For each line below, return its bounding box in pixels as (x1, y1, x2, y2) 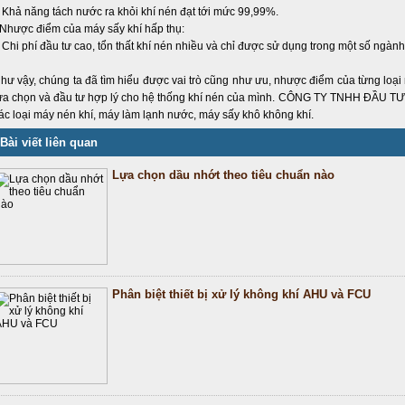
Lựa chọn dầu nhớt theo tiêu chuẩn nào (112, 168, 334, 182)
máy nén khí (33, 108, 93, 121)
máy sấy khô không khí (199, 108, 311, 121)
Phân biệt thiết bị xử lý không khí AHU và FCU (112, 287, 371, 301)
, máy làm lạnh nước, (93, 108, 199, 121)
